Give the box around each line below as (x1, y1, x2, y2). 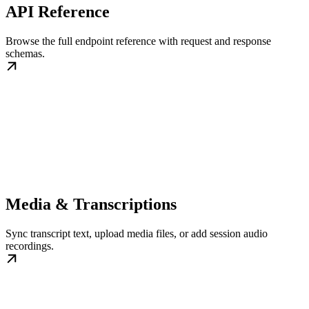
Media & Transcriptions (6, 195, 177, 213)
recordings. (6, 239, 54, 252)
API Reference (6, 2, 110, 21)
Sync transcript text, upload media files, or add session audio (6, 227, 268, 239)
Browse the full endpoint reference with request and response (6, 34, 271, 47)
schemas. (6, 47, 45, 59)
